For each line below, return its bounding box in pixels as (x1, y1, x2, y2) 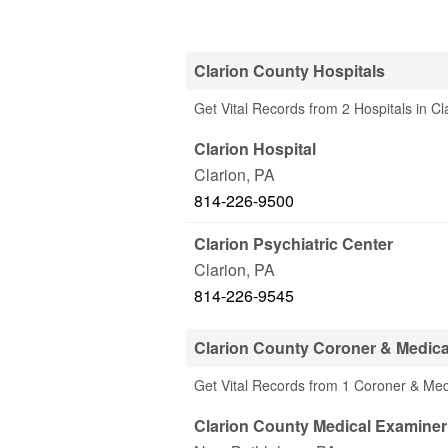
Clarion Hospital (194, 137, 316, 160)
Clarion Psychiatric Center (194, 232, 393, 255)
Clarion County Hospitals (194, 59, 385, 82)
